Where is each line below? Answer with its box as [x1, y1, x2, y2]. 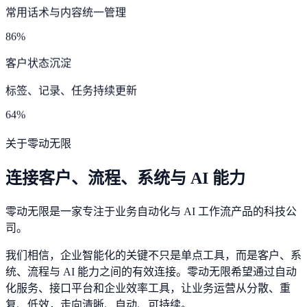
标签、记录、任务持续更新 [5, 83, 137, 95]
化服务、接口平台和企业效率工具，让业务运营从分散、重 [5, 282, 291, 294]
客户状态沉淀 [5, 56, 71, 68]
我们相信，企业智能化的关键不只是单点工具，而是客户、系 [5, 249, 302, 261]
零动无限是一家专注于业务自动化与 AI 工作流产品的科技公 [5, 205, 297, 217]
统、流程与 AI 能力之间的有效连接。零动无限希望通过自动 [5, 265, 297, 278]
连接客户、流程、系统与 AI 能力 [5, 169, 245, 187]
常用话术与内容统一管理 [5, 5, 126, 17]
